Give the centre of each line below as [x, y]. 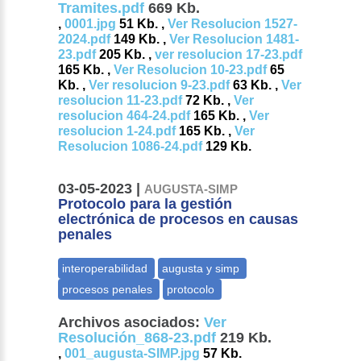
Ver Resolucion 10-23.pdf [191, 70]
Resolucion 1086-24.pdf [131, 147]
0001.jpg [91, 24]
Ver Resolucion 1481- [234, 39]
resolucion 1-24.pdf [117, 131]
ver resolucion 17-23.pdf [229, 55]
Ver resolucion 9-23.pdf [160, 85]
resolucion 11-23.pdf [120, 101]
